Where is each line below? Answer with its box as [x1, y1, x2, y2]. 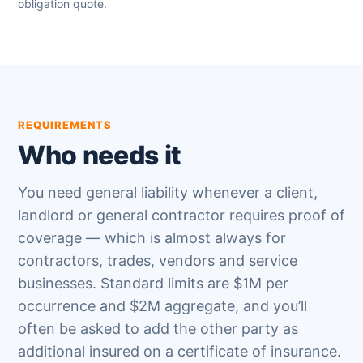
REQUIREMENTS [18, 118, 113, 131]
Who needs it [18, 139, 182, 171]
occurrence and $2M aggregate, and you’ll [18, 297, 307, 314]
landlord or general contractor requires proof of [18, 207, 345, 224]
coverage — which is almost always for [18, 229, 286, 246]
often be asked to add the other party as [18, 320, 298, 337]
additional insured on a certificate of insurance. [18, 343, 341, 360]
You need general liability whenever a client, [18, 184, 318, 201]
